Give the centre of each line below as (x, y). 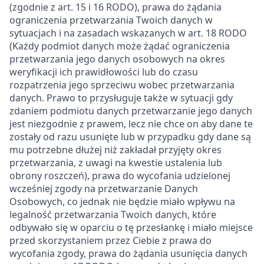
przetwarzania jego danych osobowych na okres (117, 59)
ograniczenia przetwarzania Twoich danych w (111, 20)
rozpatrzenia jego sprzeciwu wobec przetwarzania (122, 85)
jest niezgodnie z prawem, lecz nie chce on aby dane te (131, 124)
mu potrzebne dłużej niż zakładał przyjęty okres (115, 150)
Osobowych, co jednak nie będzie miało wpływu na (122, 202)
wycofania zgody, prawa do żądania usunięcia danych (128, 253)
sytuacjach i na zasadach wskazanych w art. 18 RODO (128, 33)
